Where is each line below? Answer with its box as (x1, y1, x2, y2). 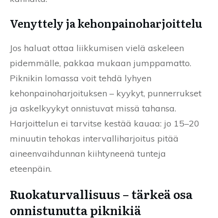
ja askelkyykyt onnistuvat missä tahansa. (10, 102, 176, 114)
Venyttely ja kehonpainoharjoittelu (10, 15, 202, 31)
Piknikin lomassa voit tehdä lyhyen (10, 72, 151, 84)
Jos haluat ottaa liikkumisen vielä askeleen (10, 42, 184, 54)
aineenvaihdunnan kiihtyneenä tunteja (10, 147, 166, 159)
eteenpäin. (10, 163, 52, 174)
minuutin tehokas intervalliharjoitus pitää (10, 132, 179, 144)
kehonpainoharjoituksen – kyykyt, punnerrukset (10, 87, 201, 99)
